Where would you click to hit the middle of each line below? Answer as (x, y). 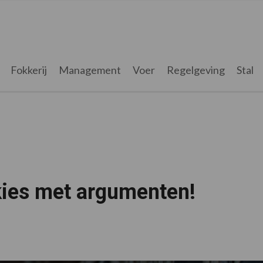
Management (90, 70)
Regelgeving (195, 70)
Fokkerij (28, 70)
